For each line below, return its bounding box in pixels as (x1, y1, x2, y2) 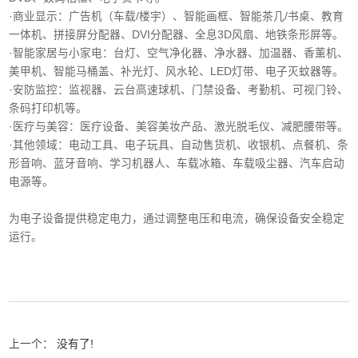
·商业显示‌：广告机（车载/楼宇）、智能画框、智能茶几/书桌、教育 (9, 10, 344, 23)
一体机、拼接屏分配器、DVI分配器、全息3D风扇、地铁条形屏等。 (9, 29, 344, 42)
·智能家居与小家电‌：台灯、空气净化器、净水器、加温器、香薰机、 (9, 47, 349, 60)
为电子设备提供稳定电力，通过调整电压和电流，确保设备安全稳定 (9, 213, 345, 225)
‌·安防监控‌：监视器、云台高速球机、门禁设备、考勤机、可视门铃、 (9, 84, 349, 97)
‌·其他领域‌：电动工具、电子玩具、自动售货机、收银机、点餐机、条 (9, 139, 349, 152)
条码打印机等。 (9, 102, 88, 115)
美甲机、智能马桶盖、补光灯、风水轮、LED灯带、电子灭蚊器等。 (9, 66, 344, 78)
